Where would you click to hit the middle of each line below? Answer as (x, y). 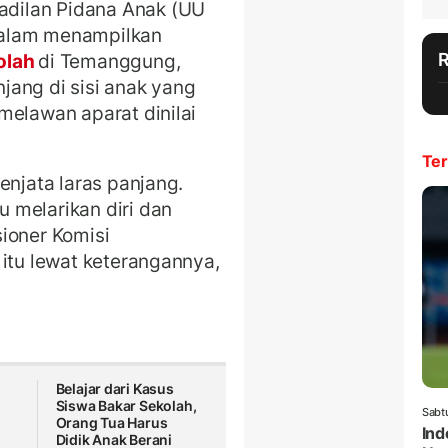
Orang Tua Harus (111, 423)
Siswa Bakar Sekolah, (126, 406)
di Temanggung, (109, 61)
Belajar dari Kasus (114, 389)
